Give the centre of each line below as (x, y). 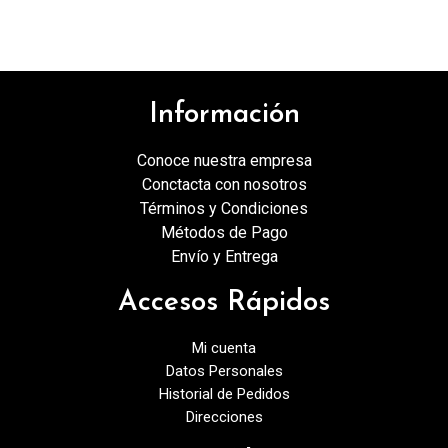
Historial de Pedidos (224, 393)
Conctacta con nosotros (224, 184)
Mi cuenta (224, 347)
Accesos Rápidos (224, 302)
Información (224, 114)
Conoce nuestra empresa (224, 160)
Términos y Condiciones (224, 208)
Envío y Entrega (224, 256)
